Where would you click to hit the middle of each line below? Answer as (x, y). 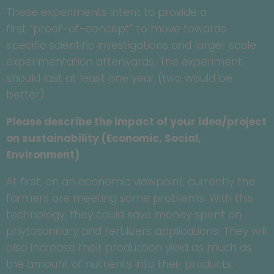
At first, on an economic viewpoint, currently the (131, 182)
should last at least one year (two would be (119, 79)
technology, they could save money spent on (124, 215)
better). (26, 95)
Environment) (43, 155)
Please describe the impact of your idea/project (136, 122)
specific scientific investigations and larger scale (131, 46)
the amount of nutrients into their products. (120, 265)
